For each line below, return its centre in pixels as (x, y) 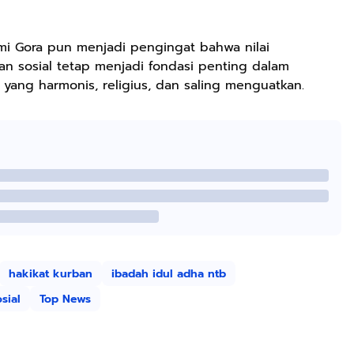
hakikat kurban (51, 273)
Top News (65, 299)
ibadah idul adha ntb (169, 273)
